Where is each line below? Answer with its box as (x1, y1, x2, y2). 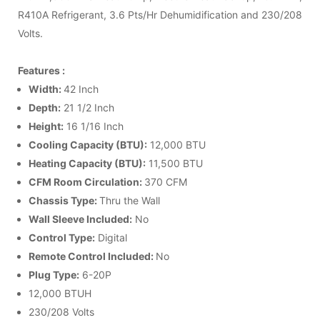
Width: (29, 82, 64, 95)
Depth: (29, 101, 61, 114)
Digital (95, 231, 127, 244)
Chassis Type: (29, 194, 99, 206)
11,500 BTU (146, 156, 203, 169)
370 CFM (144, 175, 187, 188)
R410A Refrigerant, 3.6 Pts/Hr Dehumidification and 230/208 (18, 8, 302, 21)
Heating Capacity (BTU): (29, 156, 146, 169)
